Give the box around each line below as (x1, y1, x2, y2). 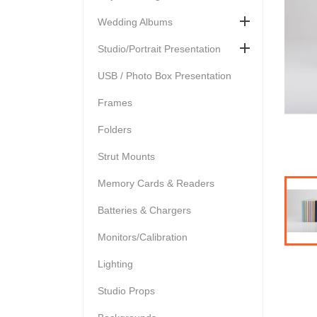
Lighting (98, 258, 133, 270)
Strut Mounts (98, 150, 155, 162)
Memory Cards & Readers (98, 177, 214, 189)
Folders (98, 123, 132, 135)
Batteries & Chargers (98, 204, 191, 216)
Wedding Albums (98, 16, 173, 28)
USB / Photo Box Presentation (98, 69, 231, 81)
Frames (98, 96, 132, 108)
